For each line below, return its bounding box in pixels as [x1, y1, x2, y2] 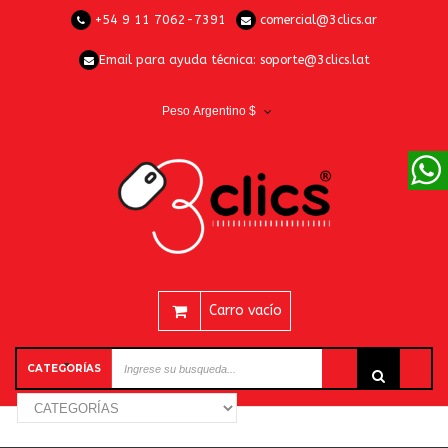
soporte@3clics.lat [259, 52, 370, 67]
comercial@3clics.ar [260, 12, 377, 27]
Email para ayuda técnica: [98, 52, 260, 67]
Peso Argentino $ [161, 104, 256, 118]
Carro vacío [208, 302, 282, 319]
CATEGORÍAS [27, 362, 101, 375]
